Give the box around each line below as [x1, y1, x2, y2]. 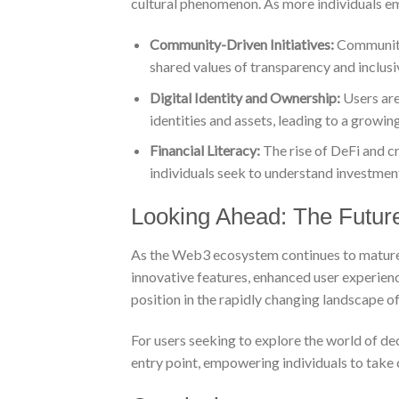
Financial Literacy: [149, 142, 260, 159]
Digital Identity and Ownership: [149, 88, 340, 106]
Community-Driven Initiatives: [149, 36, 334, 53]
